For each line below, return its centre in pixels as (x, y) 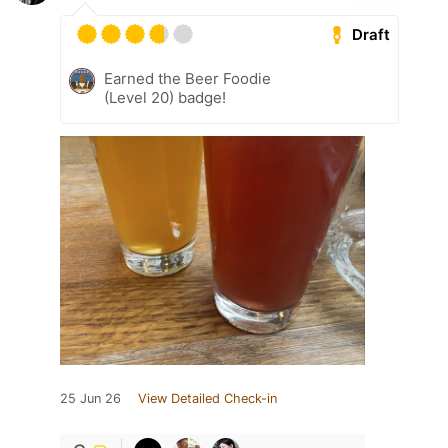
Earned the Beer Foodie (187, 79)
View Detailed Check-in (207, 399)
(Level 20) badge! (165, 98)
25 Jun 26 (90, 399)
